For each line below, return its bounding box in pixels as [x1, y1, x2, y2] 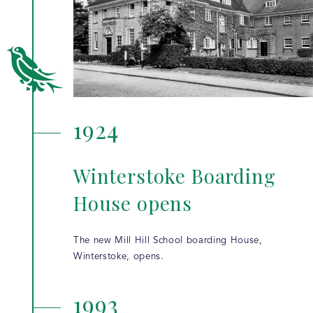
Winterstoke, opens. [73, 252, 164, 262]
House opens [73, 190, 193, 217]
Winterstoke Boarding [73, 163, 276, 189]
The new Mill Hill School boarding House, [73, 236, 263, 246]
